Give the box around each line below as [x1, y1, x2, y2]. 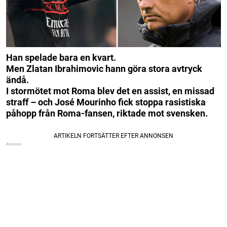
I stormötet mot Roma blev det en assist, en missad [6, 85, 214, 96]
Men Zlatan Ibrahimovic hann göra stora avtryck [6, 63, 202, 74]
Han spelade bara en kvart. [6, 52, 116, 63]
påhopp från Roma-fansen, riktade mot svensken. [6, 107, 208, 119]
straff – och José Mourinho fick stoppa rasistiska [6, 96, 206, 107]
